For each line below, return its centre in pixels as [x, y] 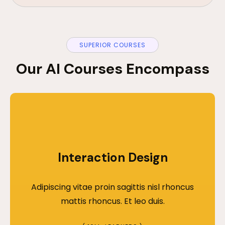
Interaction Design [113, 157]
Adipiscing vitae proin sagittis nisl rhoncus [113, 187]
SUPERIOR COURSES [113, 45]
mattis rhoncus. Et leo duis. [113, 201]
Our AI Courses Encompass [113, 69]
